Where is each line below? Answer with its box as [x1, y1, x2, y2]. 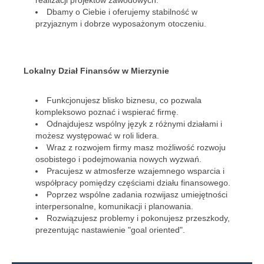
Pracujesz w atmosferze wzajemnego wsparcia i [47, 166, 225, 176]
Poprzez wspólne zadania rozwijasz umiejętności [47, 190, 227, 199]
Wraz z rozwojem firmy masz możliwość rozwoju [47, 143, 226, 152]
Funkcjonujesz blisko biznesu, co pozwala [47, 95, 202, 105]
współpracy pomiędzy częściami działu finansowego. [35, 178, 230, 187]
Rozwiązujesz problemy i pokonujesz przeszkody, [47, 213, 230, 223]
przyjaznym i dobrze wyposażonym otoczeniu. [35, 19, 206, 28]
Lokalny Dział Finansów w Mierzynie [24, 66, 169, 75]
